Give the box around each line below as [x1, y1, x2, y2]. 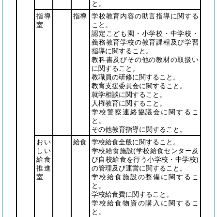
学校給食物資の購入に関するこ [92, 199, 199, 207]
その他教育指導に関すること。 [92, 125, 186, 133]
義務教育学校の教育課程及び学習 [92, 38, 199, 46]
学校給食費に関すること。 [92, 190, 173, 198]
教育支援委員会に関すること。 [92, 82, 186, 90]
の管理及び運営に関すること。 [92, 164, 186, 172]
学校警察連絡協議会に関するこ [92, 108, 199, 116]
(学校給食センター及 [133, 147, 199, 155]
